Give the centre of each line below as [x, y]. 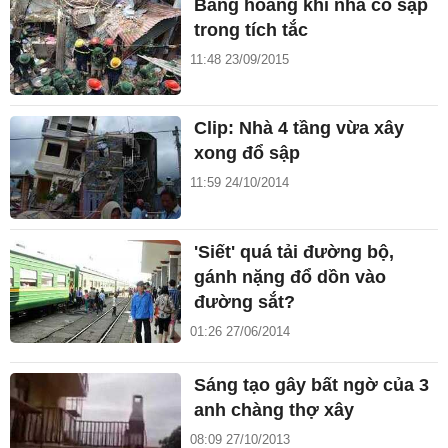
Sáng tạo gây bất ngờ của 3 [312, 385]
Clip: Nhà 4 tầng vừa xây [299, 128]
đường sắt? [245, 302]
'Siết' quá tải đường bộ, [294, 252]
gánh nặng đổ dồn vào [290, 277]
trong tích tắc [251, 29]
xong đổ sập [247, 153]
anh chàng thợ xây [274, 410]
